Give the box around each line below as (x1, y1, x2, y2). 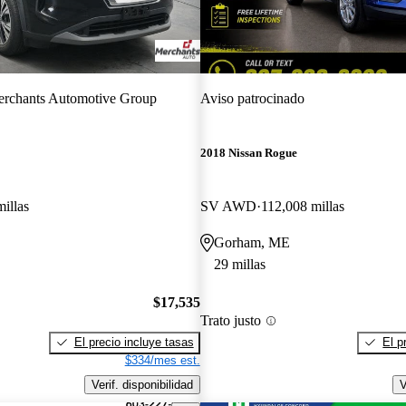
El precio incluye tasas (73, 334, 194, 349)
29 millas (213, 256, 266, 273)
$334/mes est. (124, 353, 200, 367)
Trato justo (199, 313, 261, 329)
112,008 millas (260, 198, 344, 215)
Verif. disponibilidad (91, 377, 193, 391)
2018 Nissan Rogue (199, 146, 297, 160)
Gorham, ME (213, 235, 290, 251)
